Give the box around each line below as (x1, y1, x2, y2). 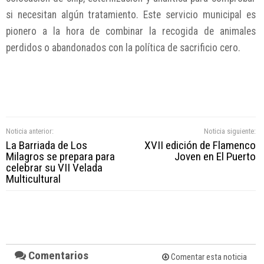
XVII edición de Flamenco (144, 138, 256, 152)
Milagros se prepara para (6, 149, 115, 163)
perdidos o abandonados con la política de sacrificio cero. (6, 41, 240, 54)
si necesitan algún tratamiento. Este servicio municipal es (6, 8, 256, 21)
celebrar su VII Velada (6, 160, 103, 174)
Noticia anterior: (6, 126, 54, 136)
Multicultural (6, 171, 61, 186)
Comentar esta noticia (169, 252, 247, 262)
